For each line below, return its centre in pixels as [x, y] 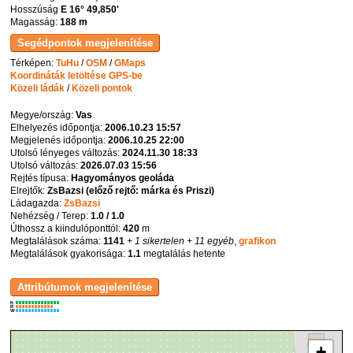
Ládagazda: [37, 203]
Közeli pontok [102, 88]
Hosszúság [36, 10]
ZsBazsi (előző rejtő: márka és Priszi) [131, 190]
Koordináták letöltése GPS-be [77, 75]
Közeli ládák [38, 88]
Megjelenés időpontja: [59, 140]
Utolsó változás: [46, 165]
